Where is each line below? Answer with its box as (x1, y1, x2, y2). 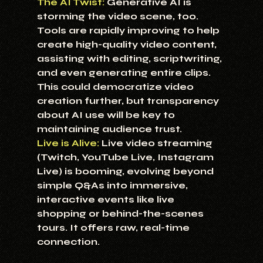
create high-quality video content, (36, 39, 219, 50)
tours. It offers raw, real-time (36, 222, 192, 234)
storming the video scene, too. (36, 11, 201, 22)
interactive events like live (36, 194, 177, 205)
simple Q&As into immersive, (36, 180, 190, 191)
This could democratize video (36, 81, 196, 93)
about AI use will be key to (36, 109, 177, 121)
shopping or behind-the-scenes (36, 208, 206, 220)
